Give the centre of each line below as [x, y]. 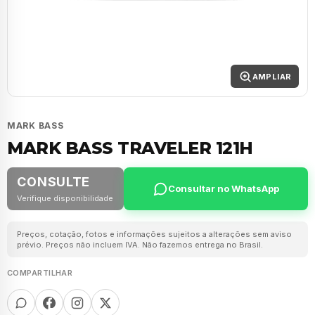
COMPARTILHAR [40, 272]
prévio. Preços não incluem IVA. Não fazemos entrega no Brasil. [140, 244]
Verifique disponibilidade [65, 198]
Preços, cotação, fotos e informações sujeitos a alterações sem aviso [154, 234]
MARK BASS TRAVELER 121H [130, 148]
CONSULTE [54, 182]
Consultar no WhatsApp [223, 189]
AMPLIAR [272, 76]
